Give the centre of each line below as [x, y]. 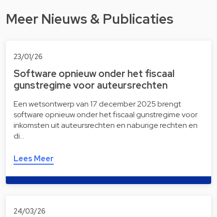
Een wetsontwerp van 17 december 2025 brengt [97, 104]
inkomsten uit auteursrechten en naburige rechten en [106, 125]
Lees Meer [34, 158]
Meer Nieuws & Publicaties [90, 19]
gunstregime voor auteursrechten [91, 85]
